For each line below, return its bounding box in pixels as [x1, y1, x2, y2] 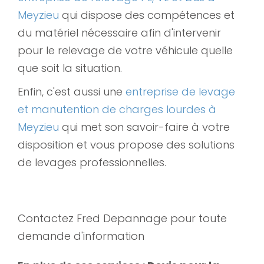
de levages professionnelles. [18, 154, 166, 170]
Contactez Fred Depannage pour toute [18, 210, 227, 226]
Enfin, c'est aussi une [18, 84, 126, 99]
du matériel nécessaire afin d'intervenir [18, 25, 221, 40]
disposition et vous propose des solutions [18, 137, 235, 152]
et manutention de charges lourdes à [18, 101, 216, 117]
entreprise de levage [126, 84, 235, 99]
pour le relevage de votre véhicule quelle [18, 42, 233, 58]
